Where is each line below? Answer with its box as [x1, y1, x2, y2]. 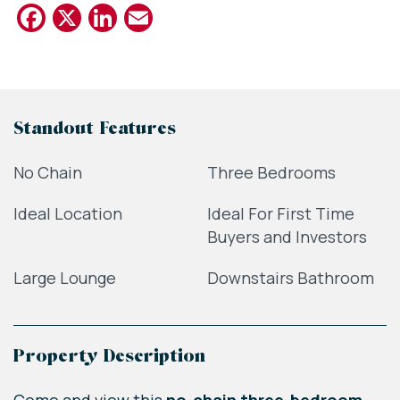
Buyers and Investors [206, 226, 367, 248]
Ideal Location [13, 203, 122, 225]
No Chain [13, 162, 82, 184]
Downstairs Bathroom [206, 267, 374, 289]
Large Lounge [13, 267, 116, 289]
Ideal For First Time [206, 203, 354, 225]
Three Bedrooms [206, 162, 336, 184]
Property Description [13, 348, 205, 367]
